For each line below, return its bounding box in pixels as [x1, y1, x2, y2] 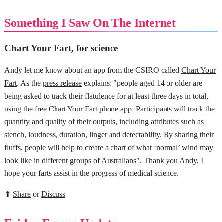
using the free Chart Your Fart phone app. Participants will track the [4, 104, 215, 113]
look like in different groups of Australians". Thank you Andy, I [4, 156, 203, 165]
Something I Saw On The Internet [4, 16, 176, 30]
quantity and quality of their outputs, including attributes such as [4, 117, 204, 126]
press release [42, 78, 82, 87]
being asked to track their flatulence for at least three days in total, [4, 91, 208, 100]
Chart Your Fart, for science [4, 43, 118, 54]
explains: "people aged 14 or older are [81, 78, 202, 87]
